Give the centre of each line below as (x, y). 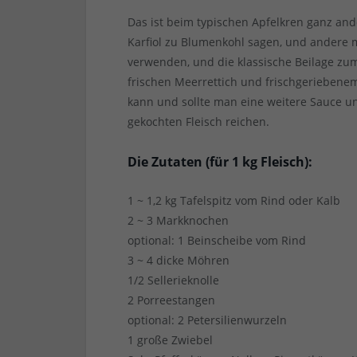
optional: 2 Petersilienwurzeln (208, 320)
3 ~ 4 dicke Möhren (179, 261)
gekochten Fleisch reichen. (199, 122)
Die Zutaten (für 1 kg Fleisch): (220, 162)
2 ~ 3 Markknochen (178, 221)
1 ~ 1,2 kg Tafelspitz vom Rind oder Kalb (234, 201)
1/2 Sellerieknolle (174, 280)
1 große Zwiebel (171, 340)
